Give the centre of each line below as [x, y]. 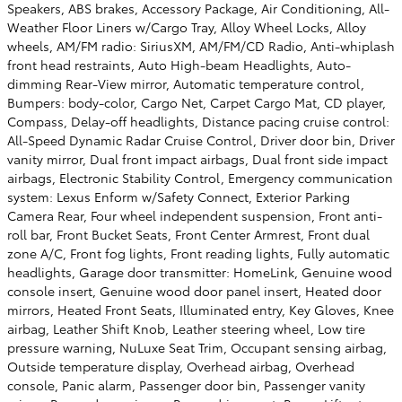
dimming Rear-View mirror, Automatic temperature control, [186, 83]
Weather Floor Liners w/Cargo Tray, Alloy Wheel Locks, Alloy [187, 26]
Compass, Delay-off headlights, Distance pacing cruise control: [198, 121]
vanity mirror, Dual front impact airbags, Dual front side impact [197, 158]
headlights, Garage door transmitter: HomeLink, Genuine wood [200, 271]
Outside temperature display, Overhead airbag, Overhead [181, 366]
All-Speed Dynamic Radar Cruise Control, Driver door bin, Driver [201, 140]
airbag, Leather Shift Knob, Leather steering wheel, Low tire [186, 328]
